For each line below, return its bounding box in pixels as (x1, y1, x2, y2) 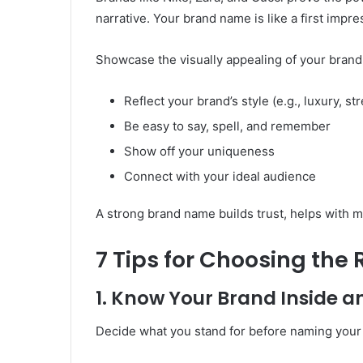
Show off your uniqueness (124, 143, 275, 159)
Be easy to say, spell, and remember (124, 117, 331, 134)
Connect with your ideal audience (124, 168, 316, 184)
